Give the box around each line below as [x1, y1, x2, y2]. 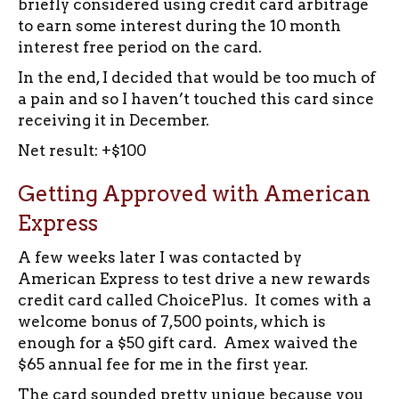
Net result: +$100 [18, 141, 146, 159]
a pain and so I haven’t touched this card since [18, 89, 374, 108]
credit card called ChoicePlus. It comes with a [18, 290, 371, 309]
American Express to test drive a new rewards [18, 269, 370, 288]
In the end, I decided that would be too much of [18, 68, 376, 86]
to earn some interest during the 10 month [18, 16, 341, 35]
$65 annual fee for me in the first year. [18, 354, 308, 373]
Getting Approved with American [18, 180, 370, 207]
